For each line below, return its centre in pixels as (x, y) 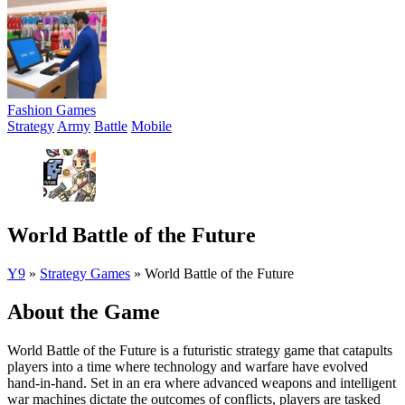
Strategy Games (85, 273)
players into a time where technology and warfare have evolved (188, 366)
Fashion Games (52, 110)
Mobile (151, 126)
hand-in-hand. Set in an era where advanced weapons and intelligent (202, 382)
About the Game (84, 311)
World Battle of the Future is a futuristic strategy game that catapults (200, 350)
